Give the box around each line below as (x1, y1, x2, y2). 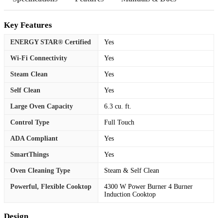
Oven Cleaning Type (10, 166, 70, 174)
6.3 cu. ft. (104, 102, 131, 110)
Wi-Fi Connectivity (10, 54, 67, 62)
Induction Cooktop (104, 190, 156, 198)
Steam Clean (10, 70, 48, 78)
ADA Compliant (10, 134, 58, 142)
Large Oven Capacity (10, 102, 73, 110)
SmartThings (10, 150, 49, 158)
